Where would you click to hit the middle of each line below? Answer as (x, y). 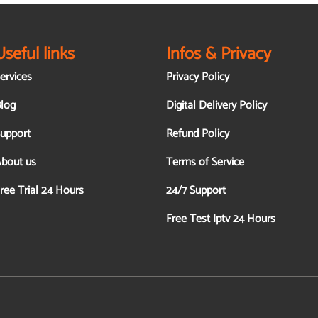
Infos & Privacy (218, 55)
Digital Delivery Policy (216, 106)
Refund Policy (197, 134)
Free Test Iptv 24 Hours (220, 219)
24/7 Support (196, 191)
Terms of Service (205, 163)
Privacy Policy (197, 77)
